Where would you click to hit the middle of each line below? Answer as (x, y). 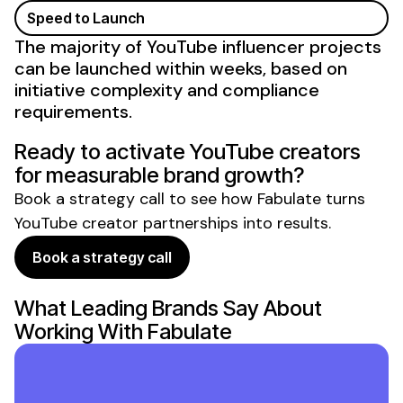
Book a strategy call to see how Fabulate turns (190, 198)
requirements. (73, 111)
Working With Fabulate (123, 331)
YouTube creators (275, 151)
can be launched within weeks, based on (181, 68)
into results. (285, 223)
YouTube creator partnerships (126, 223)
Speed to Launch (86, 18)
